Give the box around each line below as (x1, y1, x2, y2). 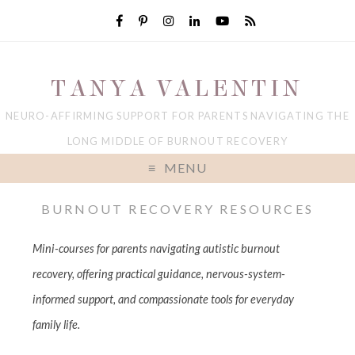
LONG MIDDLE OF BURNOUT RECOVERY (67, 135, 288, 147)
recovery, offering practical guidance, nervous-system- (32, 267, 286, 281)
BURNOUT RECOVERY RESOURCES (40, 201, 315, 217)
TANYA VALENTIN (52, 74, 303, 103)
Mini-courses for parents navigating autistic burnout (32, 242, 281, 256)
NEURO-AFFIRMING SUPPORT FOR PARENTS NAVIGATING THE (6, 109, 349, 122)
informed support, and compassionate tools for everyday (32, 292, 295, 307)
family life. (32, 318, 81, 332)
